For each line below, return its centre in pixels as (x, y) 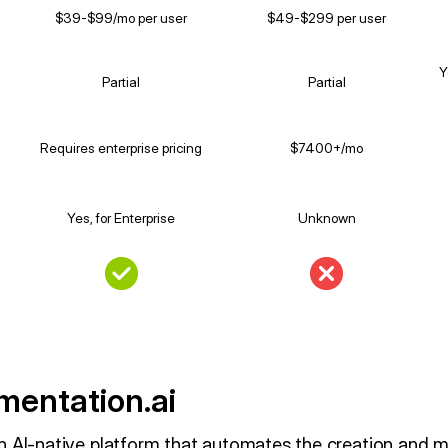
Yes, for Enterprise (121, 217)
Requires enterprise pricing (121, 148)
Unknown (326, 217)
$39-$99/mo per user (121, 18)
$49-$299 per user (327, 18)
